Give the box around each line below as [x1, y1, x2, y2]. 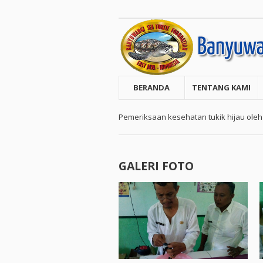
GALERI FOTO [119, 158, 194, 174]
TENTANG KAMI [191, 82, 251, 93]
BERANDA [133, 82, 170, 93]
